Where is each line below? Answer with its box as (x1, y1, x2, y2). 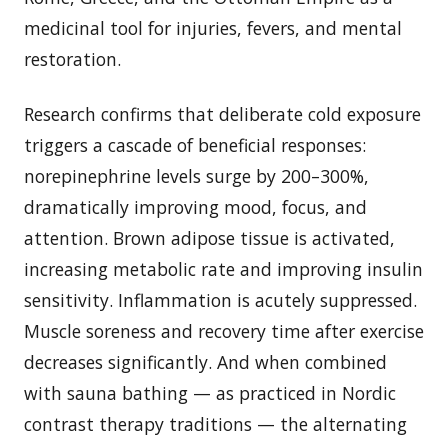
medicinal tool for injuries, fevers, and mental (24, 15, 402, 40)
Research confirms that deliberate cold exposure (24, 101, 421, 126)
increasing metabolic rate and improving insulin (24, 256, 423, 281)
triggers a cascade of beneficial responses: (24, 132, 366, 157)
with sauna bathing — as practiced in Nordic (24, 380, 396, 405)
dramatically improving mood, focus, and (24, 194, 367, 219)
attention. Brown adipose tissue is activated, (24, 225, 395, 250)
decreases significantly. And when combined (24, 349, 387, 374)
